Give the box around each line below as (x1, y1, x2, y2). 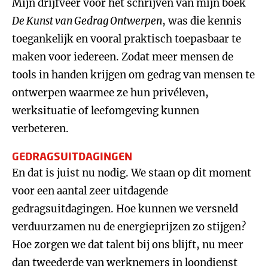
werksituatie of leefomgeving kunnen (12, 104, 199, 117)
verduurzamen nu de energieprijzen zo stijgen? (12, 220, 246, 233)
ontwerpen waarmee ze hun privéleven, (12, 86, 209, 99)
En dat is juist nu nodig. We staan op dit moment (12, 166, 251, 179)
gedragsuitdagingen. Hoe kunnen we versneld (12, 202, 238, 215)
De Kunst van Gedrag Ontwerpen (12, 14, 162, 28)
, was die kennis (162, 14, 242, 28)
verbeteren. (12, 122, 69, 135)
